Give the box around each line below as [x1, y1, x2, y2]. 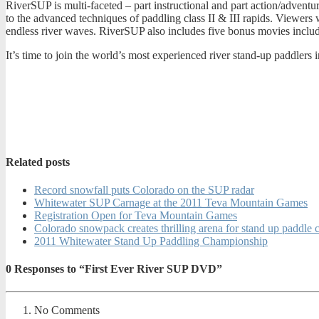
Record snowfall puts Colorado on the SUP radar [34, 183, 254, 196]
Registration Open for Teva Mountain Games [34, 209, 237, 221]
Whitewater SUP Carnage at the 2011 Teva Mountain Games [34, 196, 308, 209]
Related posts [6, 155, 70, 168]
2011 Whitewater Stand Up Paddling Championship [34, 234, 268, 247]
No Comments [34, 303, 100, 316]
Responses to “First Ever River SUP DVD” [11, 263, 222, 276]
